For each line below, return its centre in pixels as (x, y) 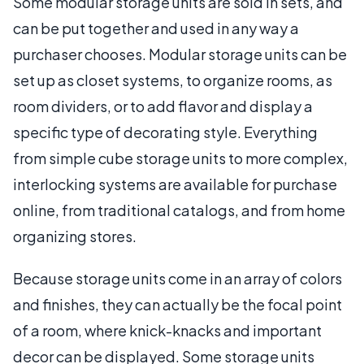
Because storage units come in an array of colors (178, 278)
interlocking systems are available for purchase (175, 184)
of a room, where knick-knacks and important (167, 330)
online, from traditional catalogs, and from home (179, 210)
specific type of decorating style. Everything (165, 132)
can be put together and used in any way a (156, 28)
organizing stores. (75, 236)
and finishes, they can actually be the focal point (178, 304)
